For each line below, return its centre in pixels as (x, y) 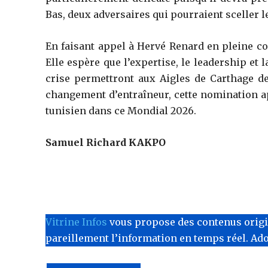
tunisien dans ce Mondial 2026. (121, 110)
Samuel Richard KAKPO (106, 142)
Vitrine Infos (77, 222)
